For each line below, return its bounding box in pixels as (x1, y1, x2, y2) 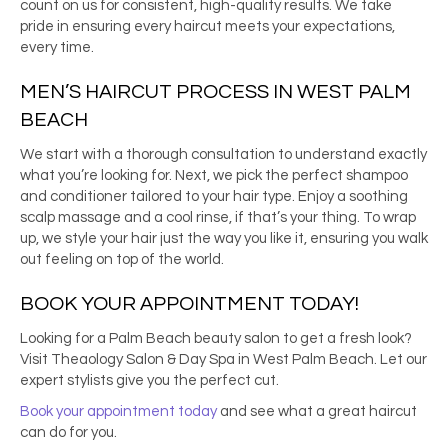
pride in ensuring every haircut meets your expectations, (20, 19, 395, 35)
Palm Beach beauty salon (109, 331, 280, 347)
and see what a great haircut (217, 404, 417, 420)
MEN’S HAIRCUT (20, 82, 176, 103)
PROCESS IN (176, 82, 297, 103)
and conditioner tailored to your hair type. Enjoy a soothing (20, 189, 408, 205)
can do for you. (20, 425, 117, 441)
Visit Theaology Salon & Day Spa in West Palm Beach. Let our (20, 352, 427, 368)
